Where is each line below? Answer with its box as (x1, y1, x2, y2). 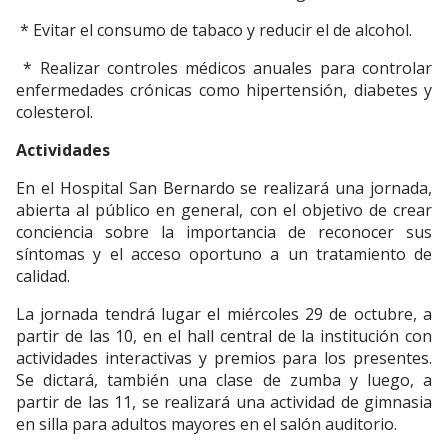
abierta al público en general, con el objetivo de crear (16, 199, 432, 222)
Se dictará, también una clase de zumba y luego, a (16, 369, 432, 392)
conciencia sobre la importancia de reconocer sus (16, 221, 432, 244)
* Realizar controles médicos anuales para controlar (16, 57, 432, 80)
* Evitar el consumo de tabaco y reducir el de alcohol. (16, 19, 412, 42)
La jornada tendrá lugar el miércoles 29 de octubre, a (16, 303, 432, 326)
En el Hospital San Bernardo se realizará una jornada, (16, 177, 432, 200)
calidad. (16, 265, 70, 288)
